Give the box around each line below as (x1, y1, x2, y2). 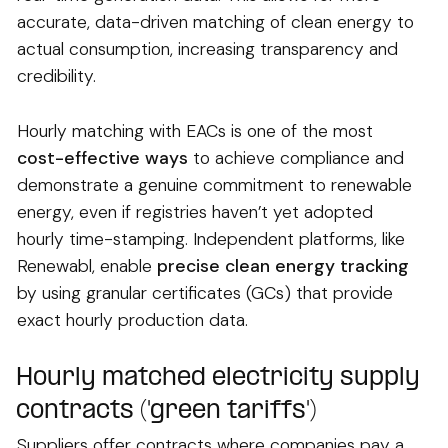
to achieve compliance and (188, 146, 404, 169)
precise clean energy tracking (157, 254, 409, 277)
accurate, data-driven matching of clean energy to (17, 10, 414, 33)
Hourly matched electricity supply (16, 364, 420, 392)
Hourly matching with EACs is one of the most (17, 119, 373, 142)
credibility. (17, 64, 96, 87)
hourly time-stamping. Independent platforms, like (17, 227, 405, 250)
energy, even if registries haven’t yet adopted (17, 200, 373, 223)
